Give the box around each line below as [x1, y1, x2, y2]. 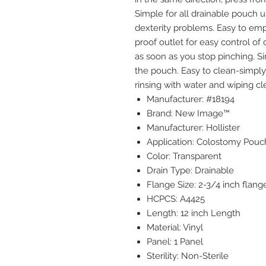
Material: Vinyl [147, 222, 203, 233]
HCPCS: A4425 [147, 194, 205, 205]
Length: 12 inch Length [147, 208, 240, 219]
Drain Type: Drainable [147, 165, 234, 176]
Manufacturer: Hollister [147, 122, 240, 134]
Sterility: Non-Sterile [147, 251, 229, 262]
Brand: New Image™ [147, 108, 230, 119]
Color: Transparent [147, 151, 221, 162]
